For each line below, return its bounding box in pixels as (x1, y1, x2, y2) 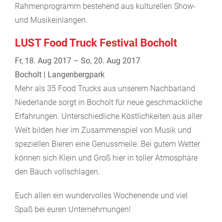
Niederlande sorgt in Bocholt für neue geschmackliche (15, 97, 202, 107)
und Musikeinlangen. (15, 15, 88, 25)
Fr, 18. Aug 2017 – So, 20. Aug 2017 (15, 55, 140, 65)
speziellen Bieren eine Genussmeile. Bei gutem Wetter (15, 139, 200, 149)
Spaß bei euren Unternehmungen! (15, 204, 131, 214)
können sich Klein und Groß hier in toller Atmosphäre (15, 153, 198, 163)
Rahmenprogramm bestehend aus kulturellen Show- (15, 1, 196, 11)
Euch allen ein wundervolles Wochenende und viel (15, 190, 188, 200)
